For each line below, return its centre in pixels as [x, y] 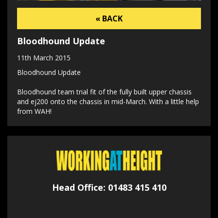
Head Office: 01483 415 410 [109, 188]
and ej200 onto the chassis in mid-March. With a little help [108, 102]
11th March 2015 [44, 58]
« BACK [109, 19]
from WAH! [34, 111]
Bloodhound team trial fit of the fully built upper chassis [104, 92]
